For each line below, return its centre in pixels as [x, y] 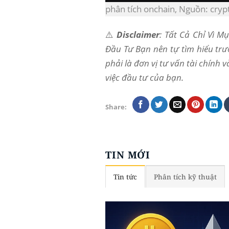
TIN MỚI [128, 155]
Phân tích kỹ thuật [186, 177]
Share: [116, 107]
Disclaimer [138, 34]
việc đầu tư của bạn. [144, 77]
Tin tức [125, 177]
